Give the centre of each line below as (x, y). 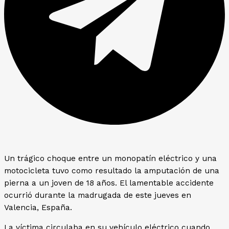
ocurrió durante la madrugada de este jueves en (98, 195)
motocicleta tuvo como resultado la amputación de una (112, 170)
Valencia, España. (38, 207)
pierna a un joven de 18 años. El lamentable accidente (109, 183)
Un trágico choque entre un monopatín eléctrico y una (110, 158)
